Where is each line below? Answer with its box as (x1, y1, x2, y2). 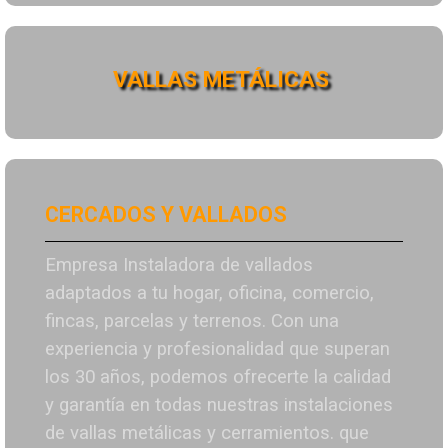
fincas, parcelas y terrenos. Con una (45, 310, 339, 333)
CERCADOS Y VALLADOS (45, 202, 287, 228)
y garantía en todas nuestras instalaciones (45, 394, 393, 417)
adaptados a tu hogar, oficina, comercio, (45, 282, 374, 305)
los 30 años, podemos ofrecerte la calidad (45, 366, 391, 389)
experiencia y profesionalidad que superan (45, 338, 390, 361)
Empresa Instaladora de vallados (45, 254, 313, 277)
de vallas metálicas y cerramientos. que (45, 422, 369, 445)
